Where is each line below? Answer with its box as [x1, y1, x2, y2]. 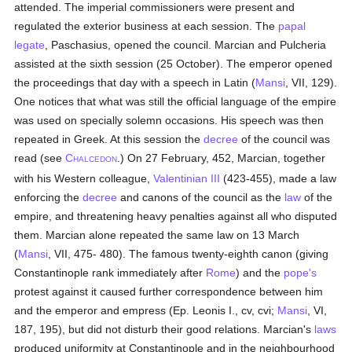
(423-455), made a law [220, 172, 337, 185]
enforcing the [14, 191, 83, 203]
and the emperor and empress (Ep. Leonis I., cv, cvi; [14, 304, 278, 317]
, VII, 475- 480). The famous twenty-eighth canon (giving [48, 247, 329, 260]
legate [14, 38, 46, 51]
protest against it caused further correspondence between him [14, 285, 324, 298]
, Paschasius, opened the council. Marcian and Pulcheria [45, 38, 327, 51]
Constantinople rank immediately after [14, 266, 207, 279]
